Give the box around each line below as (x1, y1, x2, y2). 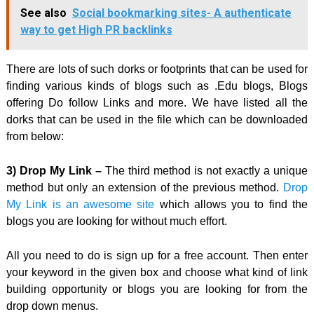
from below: (6, 130, 64, 142)
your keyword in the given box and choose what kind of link (6, 266, 308, 278)
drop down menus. (6, 299, 98, 312)
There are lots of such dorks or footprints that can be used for (6, 62, 308, 75)
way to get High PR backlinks (20, 22, 172, 36)
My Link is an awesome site (6, 198, 160, 210)
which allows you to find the (159, 198, 308, 210)
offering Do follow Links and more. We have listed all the (6, 96, 308, 109)
